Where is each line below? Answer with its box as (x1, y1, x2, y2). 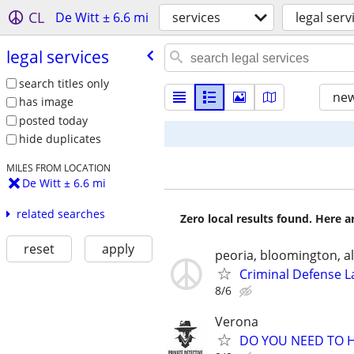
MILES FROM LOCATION (6, 161, 111, 175)
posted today (18, 112, 88, 128)
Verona (215, 313, 258, 331)
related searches (16, 206, 105, 222)
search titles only (18, 75, 109, 91)
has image (18, 94, 73, 110)
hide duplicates (18, 131, 101, 147)
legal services (6, 45, 109, 68)
